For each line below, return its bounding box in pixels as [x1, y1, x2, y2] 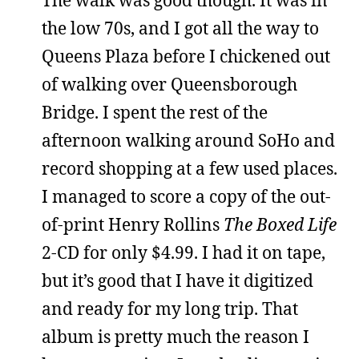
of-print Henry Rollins [42, 213, 224, 236]
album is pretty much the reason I [42, 325, 309, 348]
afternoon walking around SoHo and [42, 129, 335, 151]
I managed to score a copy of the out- [42, 185, 331, 208]
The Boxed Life [224, 213, 337, 236]
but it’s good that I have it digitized [42, 269, 313, 292]
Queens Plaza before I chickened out [42, 45, 330, 67]
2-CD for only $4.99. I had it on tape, [42, 241, 325, 264]
